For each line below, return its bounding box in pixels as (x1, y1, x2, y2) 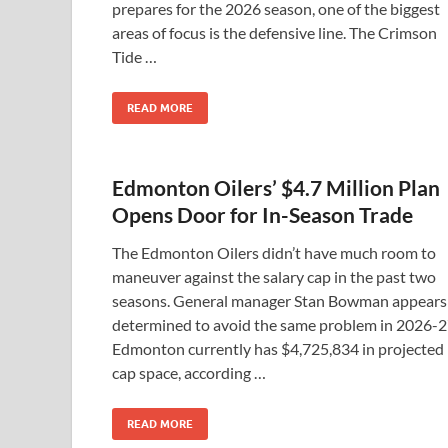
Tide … (112, 47, 157, 66)
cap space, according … (112, 363, 266, 382)
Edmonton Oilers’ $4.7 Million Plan (112, 175, 440, 200)
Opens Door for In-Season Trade (112, 202, 413, 227)
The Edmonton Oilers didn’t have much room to (112, 243, 436, 262)
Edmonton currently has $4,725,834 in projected (112, 339, 444, 358)
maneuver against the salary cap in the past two (112, 267, 436, 286)
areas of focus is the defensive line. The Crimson (112, 23, 437, 42)
